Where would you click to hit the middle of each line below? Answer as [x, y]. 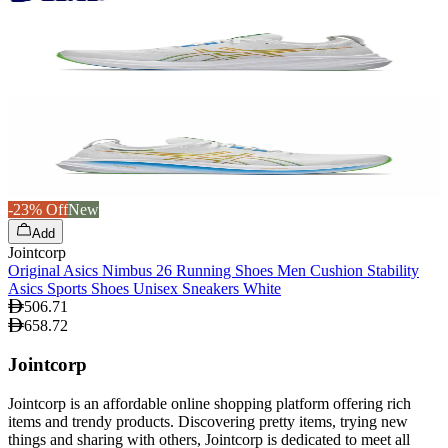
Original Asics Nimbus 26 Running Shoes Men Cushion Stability [213, 271]
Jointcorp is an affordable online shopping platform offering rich [209, 403]
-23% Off [38, 210]
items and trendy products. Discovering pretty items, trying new [208, 421]
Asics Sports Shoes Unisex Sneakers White [144, 289]
